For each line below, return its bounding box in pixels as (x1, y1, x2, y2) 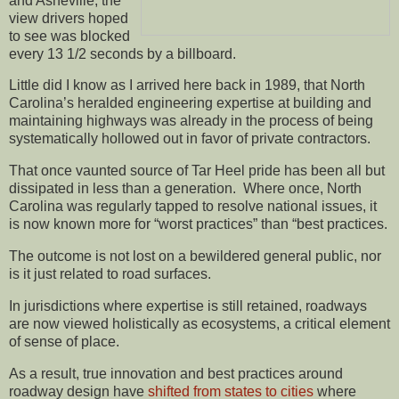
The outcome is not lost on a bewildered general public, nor (9, 248, 381, 264)
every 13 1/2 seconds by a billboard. (9, 45, 240, 61)
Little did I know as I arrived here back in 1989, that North (9, 77, 365, 94)
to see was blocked (9, 28, 130, 44)
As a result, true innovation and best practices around (9, 365, 343, 381)
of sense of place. (9, 333, 119, 349)
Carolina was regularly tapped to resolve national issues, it (9, 199, 377, 215)
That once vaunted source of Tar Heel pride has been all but (9, 163, 385, 179)
